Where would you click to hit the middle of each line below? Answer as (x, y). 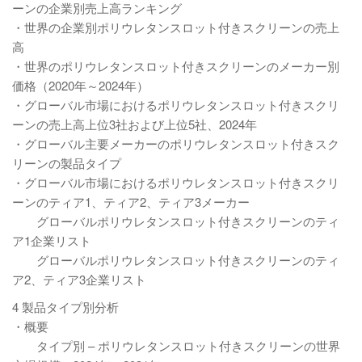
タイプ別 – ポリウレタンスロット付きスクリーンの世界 (176, 345)
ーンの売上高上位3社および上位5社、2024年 (135, 124)
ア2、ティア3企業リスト (79, 279)
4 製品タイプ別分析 (65, 307)
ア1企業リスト (52, 240)
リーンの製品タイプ (67, 163)
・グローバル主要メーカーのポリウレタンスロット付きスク (176, 143)
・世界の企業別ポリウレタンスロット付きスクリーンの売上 (176, 27)
